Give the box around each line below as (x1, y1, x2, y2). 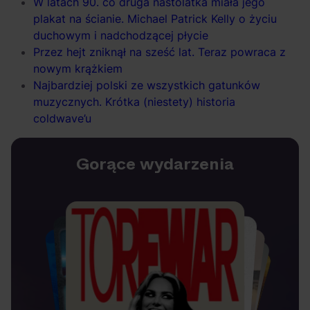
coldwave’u (33, 111, 91, 125)
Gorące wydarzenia (76, 152, 234, 176)
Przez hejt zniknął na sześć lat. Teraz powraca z (33, 44, 286, 59)
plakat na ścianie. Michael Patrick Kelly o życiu (33, 11, 277, 26)
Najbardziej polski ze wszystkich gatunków (33, 77, 260, 92)
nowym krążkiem (33, 61, 122, 75)
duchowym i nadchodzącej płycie (33, 28, 208, 42)
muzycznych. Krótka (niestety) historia (33, 94, 235, 109)
